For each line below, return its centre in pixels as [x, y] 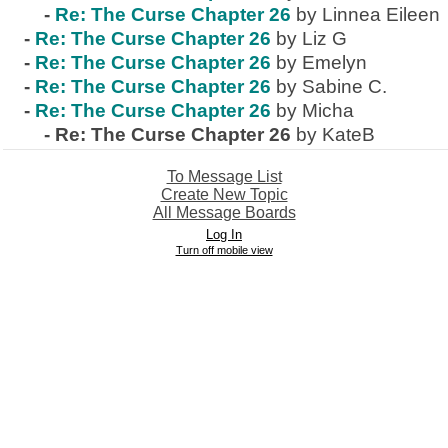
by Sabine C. [331, 86]
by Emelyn [321, 62]
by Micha [315, 110]
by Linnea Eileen [368, 14]
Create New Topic [224, 194]
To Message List [224, 176]
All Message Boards [224, 212]
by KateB [335, 134]
